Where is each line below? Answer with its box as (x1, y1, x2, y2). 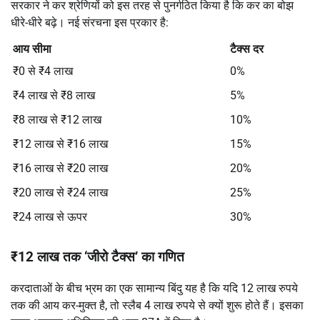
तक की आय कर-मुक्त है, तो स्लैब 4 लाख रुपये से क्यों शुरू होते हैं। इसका (11, 299, 304, 313)
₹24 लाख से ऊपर (13, 209, 87, 224)
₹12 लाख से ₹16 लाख (13, 136, 108, 151)
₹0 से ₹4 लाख (13, 64, 73, 78)
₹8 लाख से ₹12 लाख (13, 112, 101, 126)
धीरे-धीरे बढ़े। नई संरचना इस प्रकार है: (11, 15, 169, 29)
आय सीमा (13, 41, 51, 56)
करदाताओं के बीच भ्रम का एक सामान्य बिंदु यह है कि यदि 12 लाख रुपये (11, 281, 298, 296)
